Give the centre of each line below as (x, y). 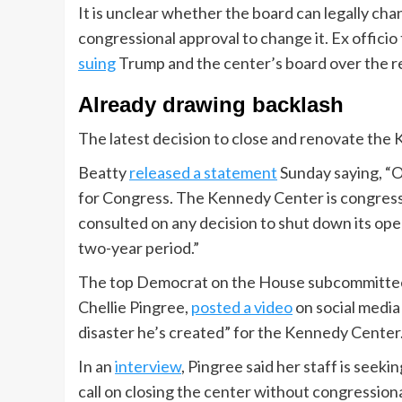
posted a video (242, 307)
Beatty (104, 173)
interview (148, 367)
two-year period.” (139, 248)
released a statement (203, 173)
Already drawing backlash (211, 105)
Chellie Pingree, (135, 307)
